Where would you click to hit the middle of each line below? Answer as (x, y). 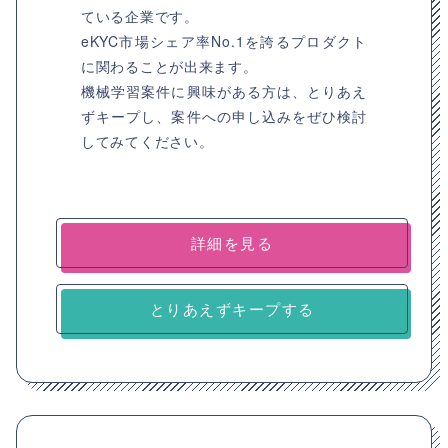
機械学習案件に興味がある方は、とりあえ (224, 91)
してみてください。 (147, 141)
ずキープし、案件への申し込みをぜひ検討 (224, 116)
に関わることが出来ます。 (169, 66)
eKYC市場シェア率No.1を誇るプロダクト (224, 41)
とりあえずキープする (232, 308)
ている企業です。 (140, 16)
